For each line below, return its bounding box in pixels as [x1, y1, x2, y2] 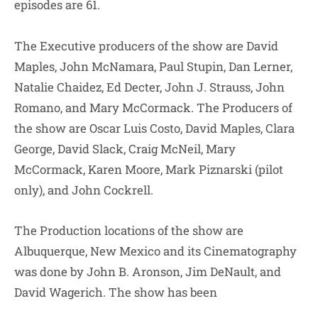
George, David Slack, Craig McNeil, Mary [14, 140, 236, 157]
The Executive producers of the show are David [14, 37, 278, 54]
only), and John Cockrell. [14, 181, 156, 198]
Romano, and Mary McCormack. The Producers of [14, 99, 292, 116]
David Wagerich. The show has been [14, 284, 220, 301]
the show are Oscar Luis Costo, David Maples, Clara [14, 119, 295, 136]
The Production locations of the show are [14, 222, 243, 239]
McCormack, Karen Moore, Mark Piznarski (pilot [14, 160, 283, 177]
